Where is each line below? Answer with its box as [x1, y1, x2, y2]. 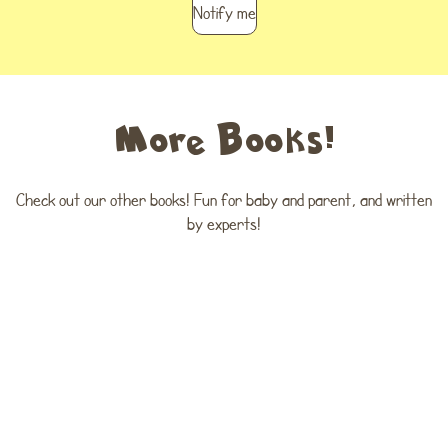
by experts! [187, 211, 261, 236]
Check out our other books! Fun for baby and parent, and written [16, 187, 432, 212]
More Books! [112, 116, 336, 159]
